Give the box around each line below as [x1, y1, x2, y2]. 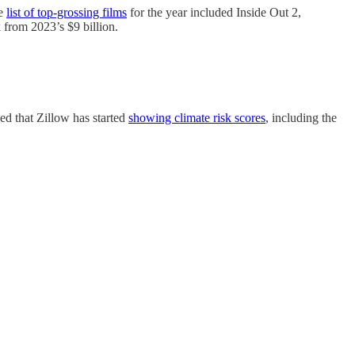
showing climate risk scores [128, 110, 265, 124]
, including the [265, 110, 337, 124]
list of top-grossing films [6, 6, 127, 20]
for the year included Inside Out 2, [127, 6, 301, 20]
